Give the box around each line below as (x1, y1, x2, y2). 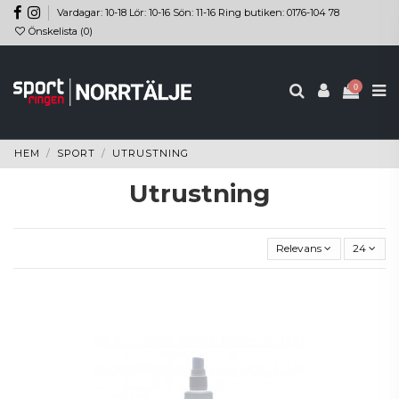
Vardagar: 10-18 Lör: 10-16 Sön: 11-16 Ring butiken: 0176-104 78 (57, 5, 340, 19)
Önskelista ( (26, 25, 85, 38)
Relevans (276, 241, 322, 255)
